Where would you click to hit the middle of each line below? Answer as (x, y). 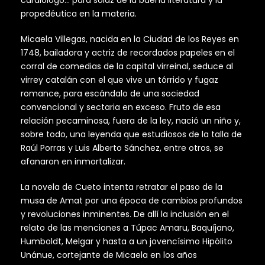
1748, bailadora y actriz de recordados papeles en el (128, 53)
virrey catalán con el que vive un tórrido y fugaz (119, 80)
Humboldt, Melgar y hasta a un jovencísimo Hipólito (127, 242)
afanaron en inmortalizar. (73, 162)
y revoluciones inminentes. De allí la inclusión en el (125, 214)
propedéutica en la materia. (79, 14)
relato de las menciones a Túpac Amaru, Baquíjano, (127, 228)
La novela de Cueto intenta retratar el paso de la (122, 187)
